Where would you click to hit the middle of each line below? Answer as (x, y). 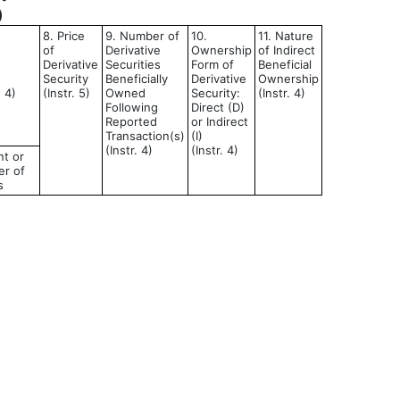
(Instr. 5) (67, 93)
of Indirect (287, 50)
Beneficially (137, 79)
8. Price (64, 36)
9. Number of (142, 36)
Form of (212, 64)
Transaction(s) (145, 136)
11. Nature (286, 36)
